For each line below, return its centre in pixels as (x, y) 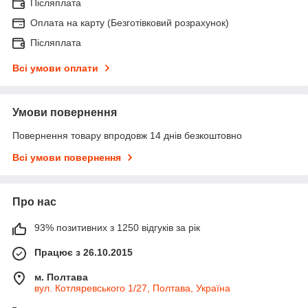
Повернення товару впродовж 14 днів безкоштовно (127, 136)
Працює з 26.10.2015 (84, 253)
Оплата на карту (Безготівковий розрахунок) (130, 23)
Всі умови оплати (55, 68)
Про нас (34, 202)
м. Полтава (61, 277)
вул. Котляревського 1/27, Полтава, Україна (132, 288)
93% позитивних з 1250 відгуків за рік (117, 228)
